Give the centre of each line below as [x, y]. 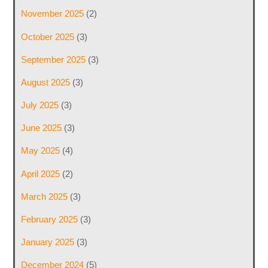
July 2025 [39, 105]
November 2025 [52, 14]
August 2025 [45, 82]
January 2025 [47, 242]
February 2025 [49, 219]
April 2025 [40, 173]
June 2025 [41, 128]
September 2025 [53, 59]
